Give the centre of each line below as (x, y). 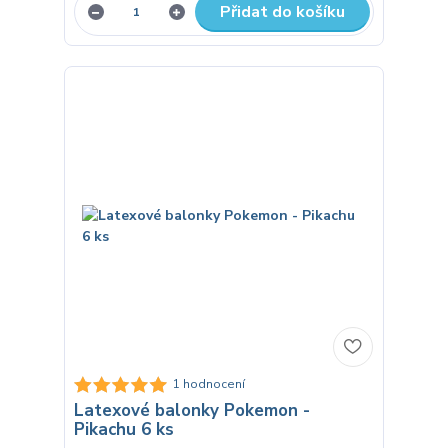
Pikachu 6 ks (123, 429)
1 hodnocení (208, 384)
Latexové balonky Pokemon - (191, 410)
